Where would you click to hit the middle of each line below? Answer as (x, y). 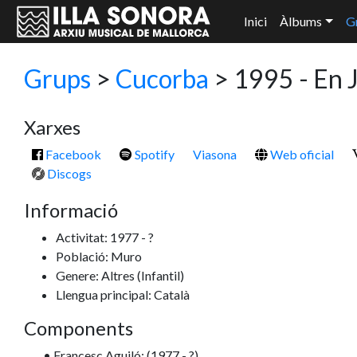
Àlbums (301, 21)
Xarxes (52, 127)
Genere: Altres (96, 275)
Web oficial (301, 154)
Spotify (153, 154)
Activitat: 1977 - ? (105, 237)
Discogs (68, 173)
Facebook (72, 154)
